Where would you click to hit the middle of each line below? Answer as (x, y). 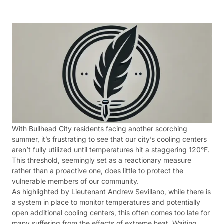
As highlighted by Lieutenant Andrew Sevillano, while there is (111, 192)
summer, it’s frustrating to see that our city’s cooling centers (109, 139)
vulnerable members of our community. (75, 181)
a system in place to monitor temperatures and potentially (106, 202)
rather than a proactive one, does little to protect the (98, 171)
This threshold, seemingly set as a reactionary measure (102, 160)
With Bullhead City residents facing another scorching (100, 129)
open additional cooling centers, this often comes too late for (111, 213)
